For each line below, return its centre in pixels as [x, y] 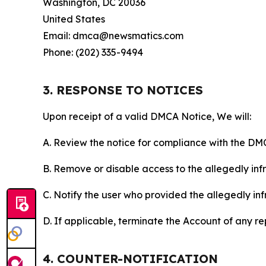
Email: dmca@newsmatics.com [113, 36]
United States [74, 19]
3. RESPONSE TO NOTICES [123, 90]
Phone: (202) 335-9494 [93, 52]
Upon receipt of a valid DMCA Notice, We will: [147, 116]
